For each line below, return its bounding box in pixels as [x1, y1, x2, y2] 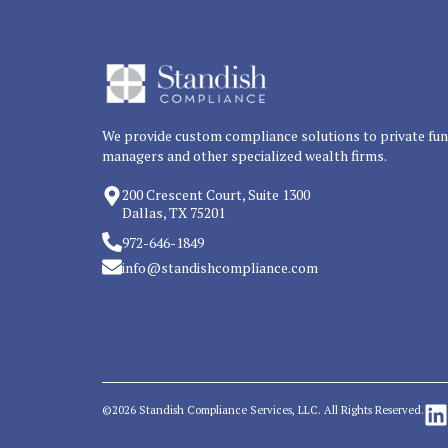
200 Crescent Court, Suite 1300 [122, 184, 310, 204]
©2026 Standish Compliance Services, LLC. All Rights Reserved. [102, 402, 424, 417]
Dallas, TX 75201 [122, 202, 225, 222]
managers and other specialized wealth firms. [102, 145, 387, 165]
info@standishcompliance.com [122, 257, 318, 277]
